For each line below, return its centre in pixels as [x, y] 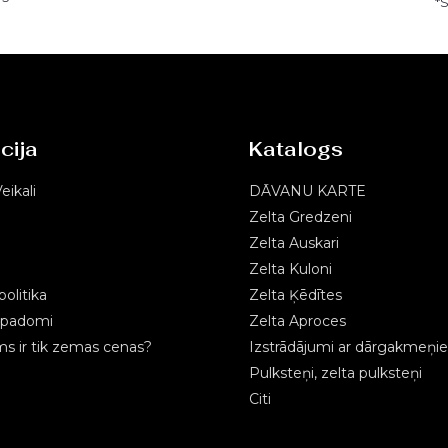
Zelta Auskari [294, 243]
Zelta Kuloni [290, 269]
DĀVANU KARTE [307, 191]
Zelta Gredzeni [300, 217]
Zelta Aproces [297, 321]
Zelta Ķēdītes [295, 295]
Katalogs [296, 149]
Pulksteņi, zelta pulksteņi [335, 373]
